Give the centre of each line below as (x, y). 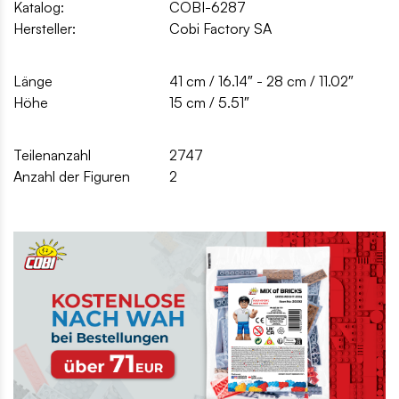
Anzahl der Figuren (72, 176)
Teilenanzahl (52, 155)
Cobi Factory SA (220, 28)
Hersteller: (45, 28)
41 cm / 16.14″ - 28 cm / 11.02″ (261, 81)
